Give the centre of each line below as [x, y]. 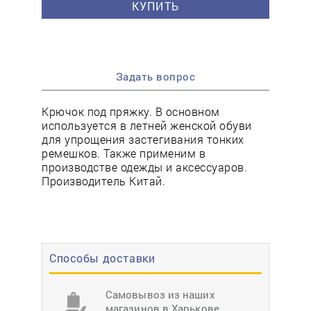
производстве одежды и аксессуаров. [144, 167]
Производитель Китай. [103, 181]
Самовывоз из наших [160, 295]
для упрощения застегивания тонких [143, 140]
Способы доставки [102, 258]
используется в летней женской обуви [147, 126]
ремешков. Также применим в [124, 153]
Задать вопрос [155, 77]
